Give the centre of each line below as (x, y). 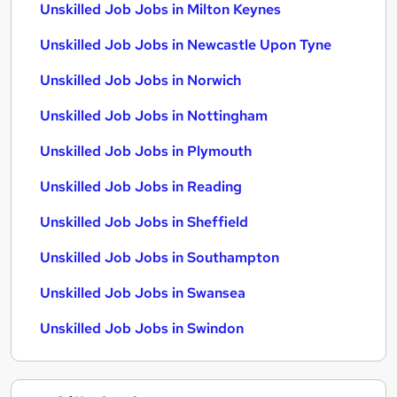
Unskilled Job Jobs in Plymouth (146, 151)
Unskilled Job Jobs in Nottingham (154, 116)
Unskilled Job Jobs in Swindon (142, 328)
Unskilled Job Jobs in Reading (141, 187)
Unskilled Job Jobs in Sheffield (144, 222)
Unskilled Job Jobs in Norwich (140, 80)
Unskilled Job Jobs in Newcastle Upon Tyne (186, 45)
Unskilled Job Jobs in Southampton (160, 257)
